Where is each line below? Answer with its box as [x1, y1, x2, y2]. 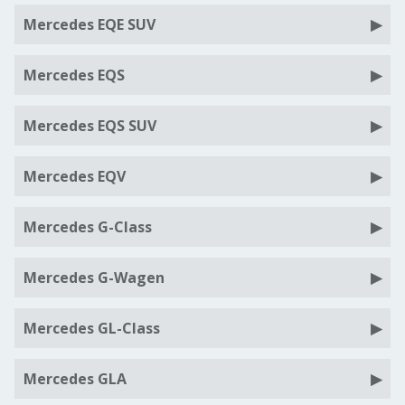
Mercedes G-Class [24, 217, 152, 237]
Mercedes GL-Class [24, 318, 160, 338]
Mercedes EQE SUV [24, 14, 155, 34]
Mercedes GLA [24, 369, 127, 389]
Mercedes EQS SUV [24, 116, 156, 136]
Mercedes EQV [24, 166, 126, 186]
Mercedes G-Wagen [24, 268, 165, 287]
